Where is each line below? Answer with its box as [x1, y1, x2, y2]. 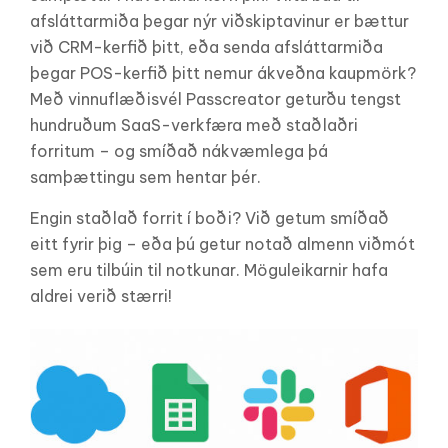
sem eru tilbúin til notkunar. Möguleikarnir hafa [30, 259, 388, 280]
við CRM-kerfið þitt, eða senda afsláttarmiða [30, 36, 383, 57]
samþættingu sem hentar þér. [30, 166, 261, 187]
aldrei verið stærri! [30, 285, 172, 306]
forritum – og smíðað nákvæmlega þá [30, 140, 328, 161]
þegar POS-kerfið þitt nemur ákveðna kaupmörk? [30, 62, 416, 83]
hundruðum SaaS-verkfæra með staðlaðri [30, 114, 358, 135]
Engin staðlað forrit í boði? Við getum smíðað [30, 207, 389, 228]
